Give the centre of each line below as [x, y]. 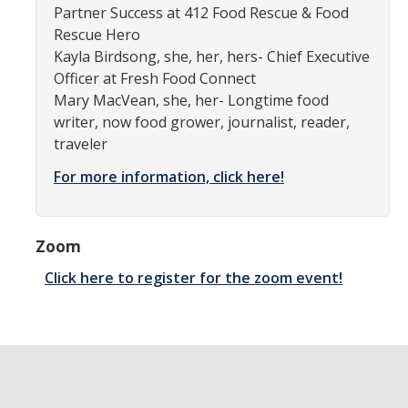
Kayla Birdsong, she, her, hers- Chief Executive [212, 56]
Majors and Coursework [99, 235]
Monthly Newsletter [87, 141]
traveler [81, 144]
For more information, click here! [169, 177]
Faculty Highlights [82, 271]
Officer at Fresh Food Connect [155, 78]
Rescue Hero [97, 35]
